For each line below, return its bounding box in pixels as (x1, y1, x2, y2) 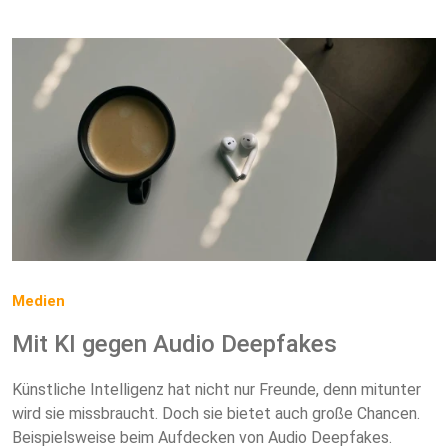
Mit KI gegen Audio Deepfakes (12, 330, 337, 359)
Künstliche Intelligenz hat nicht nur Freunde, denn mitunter (12, 380, 421, 400)
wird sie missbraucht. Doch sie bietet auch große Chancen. (12, 404, 420, 424)
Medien (12, 292, 65, 311)
